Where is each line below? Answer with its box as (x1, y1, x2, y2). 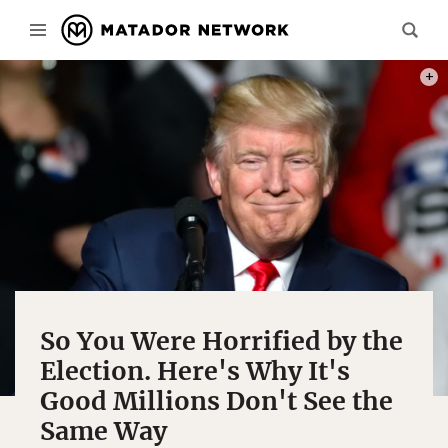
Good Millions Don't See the (40, 385, 393, 417)
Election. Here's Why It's (40, 355, 350, 387)
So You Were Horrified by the (40, 325, 403, 357)
